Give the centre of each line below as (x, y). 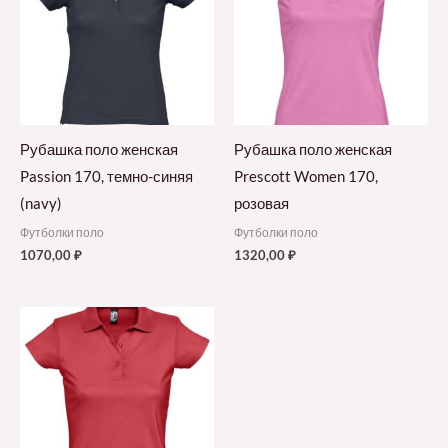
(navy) (41, 204)
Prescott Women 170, (306, 177)
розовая (261, 204)
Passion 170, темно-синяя (106, 177)
